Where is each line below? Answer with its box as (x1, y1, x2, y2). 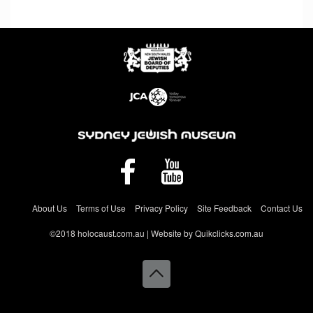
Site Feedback (197, 202, 252, 214)
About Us (32, 202, 67, 214)
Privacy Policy (135, 202, 188, 214)
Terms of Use (76, 202, 126, 214)
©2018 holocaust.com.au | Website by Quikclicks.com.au (50, 227, 263, 239)
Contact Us (261, 202, 303, 214)
